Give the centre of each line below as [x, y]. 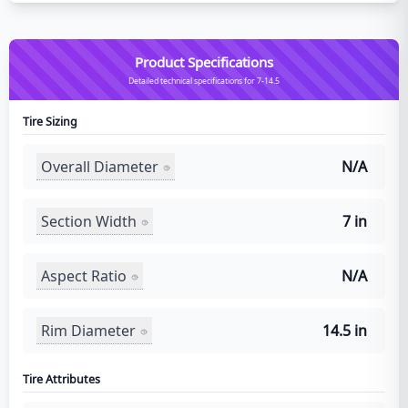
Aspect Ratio [84, 275]
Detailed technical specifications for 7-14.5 [204, 82]
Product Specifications [204, 62]
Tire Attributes [61, 380]
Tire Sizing [50, 122]
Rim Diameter [88, 330]
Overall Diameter [100, 166]
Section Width [89, 221]
